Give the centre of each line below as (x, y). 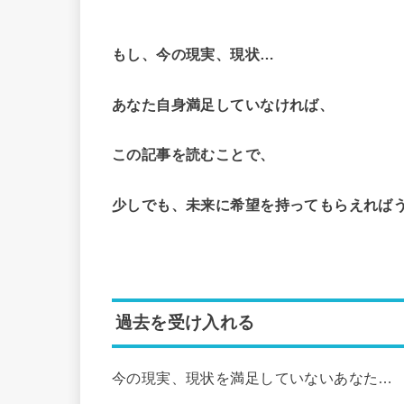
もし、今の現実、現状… (193, 55)
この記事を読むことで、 (193, 155)
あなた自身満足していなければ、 (223, 104)
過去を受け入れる (185, 323)
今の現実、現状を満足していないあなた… (252, 377)
